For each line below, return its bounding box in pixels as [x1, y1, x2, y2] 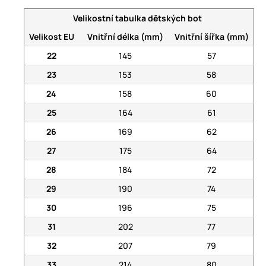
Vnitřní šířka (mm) [174, 31, 249, 43]
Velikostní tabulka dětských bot [73, 12, 202, 24]
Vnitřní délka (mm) [87, 31, 163, 43]
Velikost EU [28, 31, 74, 43]
